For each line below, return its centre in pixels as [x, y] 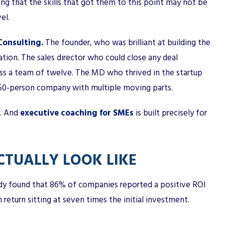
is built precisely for [170, 113]
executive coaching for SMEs [77, 113]
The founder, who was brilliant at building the [127, 42]
